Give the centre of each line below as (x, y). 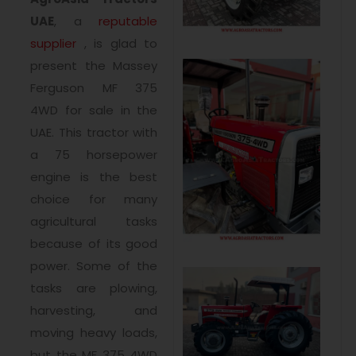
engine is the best (94, 177)
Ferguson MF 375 (94, 88)
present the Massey (94, 66)
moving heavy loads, (94, 333)
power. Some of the (94, 266)
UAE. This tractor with (94, 133)
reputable (128, 21)
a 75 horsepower (94, 155)
